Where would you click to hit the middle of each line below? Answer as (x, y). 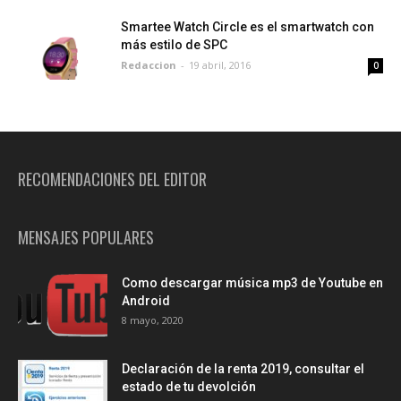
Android (146, 300)
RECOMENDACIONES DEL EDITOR (112, 179)
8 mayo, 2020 (153, 320)
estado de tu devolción (189, 386)
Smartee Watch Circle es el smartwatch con (247, 26)
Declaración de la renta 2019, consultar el (243, 368)
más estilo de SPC (174, 44)
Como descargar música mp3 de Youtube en (252, 282)
